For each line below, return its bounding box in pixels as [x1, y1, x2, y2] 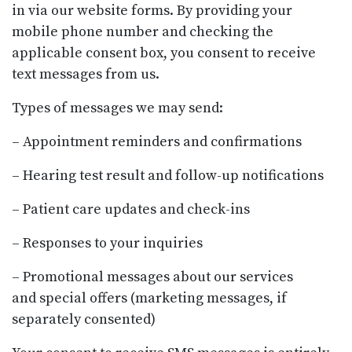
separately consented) [12, 310, 159, 328]
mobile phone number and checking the [12, 22, 273, 41]
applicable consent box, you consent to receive [12, 43, 316, 62]
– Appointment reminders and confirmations [12, 132, 305, 151]
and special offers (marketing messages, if [12, 288, 287, 307]
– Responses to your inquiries [12, 233, 206, 252]
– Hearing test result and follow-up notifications [12, 166, 327, 185]
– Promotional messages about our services [12, 267, 293, 286]
